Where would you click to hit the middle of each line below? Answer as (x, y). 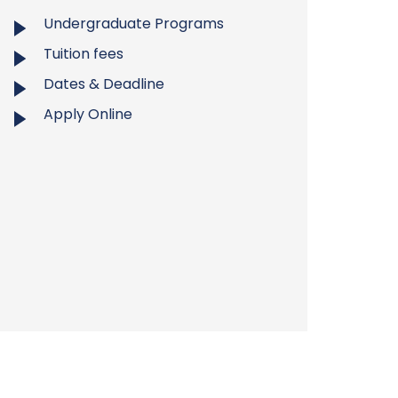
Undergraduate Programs (134, 24)
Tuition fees (84, 54)
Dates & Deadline (104, 84)
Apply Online (88, 114)
